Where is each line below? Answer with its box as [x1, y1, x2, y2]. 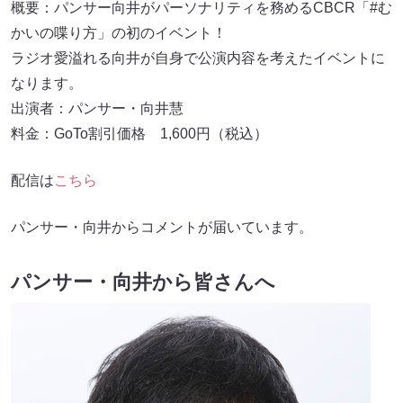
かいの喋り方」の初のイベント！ [11, 25, 227, 41]
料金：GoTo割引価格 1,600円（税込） [11, 126, 268, 142]
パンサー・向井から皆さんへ [11, 271, 275, 294]
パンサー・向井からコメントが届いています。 [11, 219, 313, 236]
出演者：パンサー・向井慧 [11, 101, 184, 117]
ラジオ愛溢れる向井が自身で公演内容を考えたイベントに [11, 50, 385, 67]
